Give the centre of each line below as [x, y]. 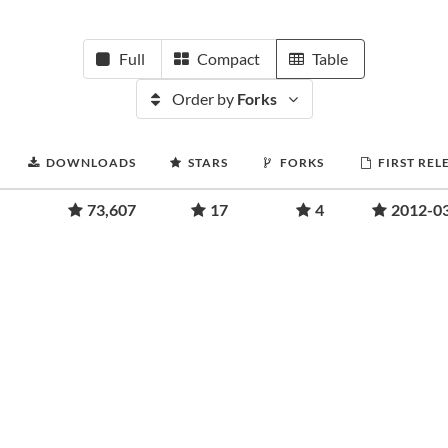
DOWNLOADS [91, 162]
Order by [204, 98]
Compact [228, 58]
